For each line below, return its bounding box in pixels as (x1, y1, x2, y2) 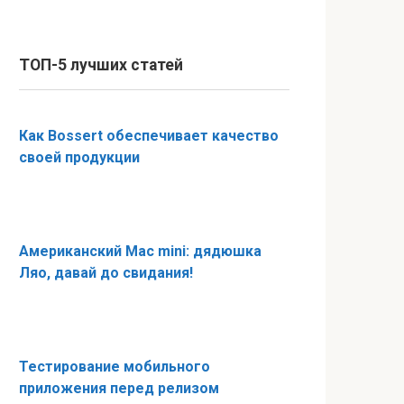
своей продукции (19, 149, 140, 166)
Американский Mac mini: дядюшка (19, 243, 262, 260)
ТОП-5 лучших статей (19, 56, 183, 74)
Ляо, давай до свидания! (19, 264, 193, 281)
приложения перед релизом (19, 380, 219, 397)
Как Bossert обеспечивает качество (19, 127, 279, 144)
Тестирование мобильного (19, 358, 210, 375)
